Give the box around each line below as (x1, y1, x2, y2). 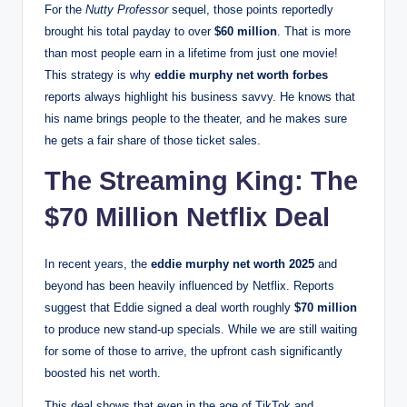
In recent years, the (45, 257, 151, 272)
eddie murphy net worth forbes (154, 68, 328, 83)
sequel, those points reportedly (168, 3, 333, 17)
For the (45, 3, 85, 17)
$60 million (214, 25, 277, 39)
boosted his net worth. (45, 366, 161, 381)
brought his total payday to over (45, 25, 214, 39)
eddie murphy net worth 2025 (151, 257, 314, 272)
